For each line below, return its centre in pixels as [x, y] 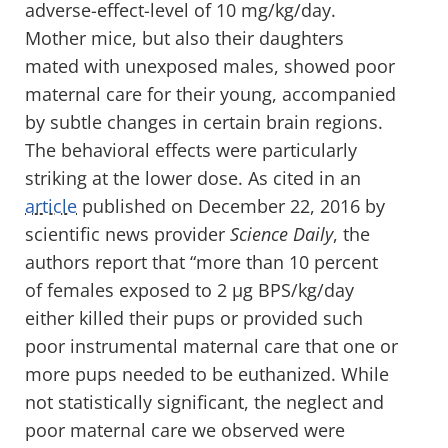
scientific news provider [127, 233]
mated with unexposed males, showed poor [210, 65]
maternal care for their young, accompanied [210, 93]
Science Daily [281, 233]
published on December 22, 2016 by [231, 205]
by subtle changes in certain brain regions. [204, 121]
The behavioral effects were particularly [191, 149]
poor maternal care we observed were [185, 429]
